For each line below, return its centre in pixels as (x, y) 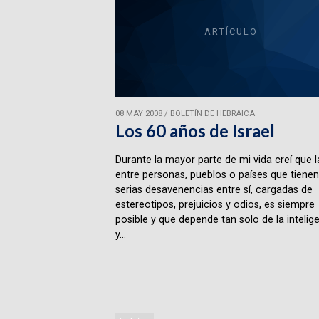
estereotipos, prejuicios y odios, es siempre (215, 204)
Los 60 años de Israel (195, 130)
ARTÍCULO (231, 31)
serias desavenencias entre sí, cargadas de (214, 189)
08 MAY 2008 (138, 114)
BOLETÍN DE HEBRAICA (212, 114)
